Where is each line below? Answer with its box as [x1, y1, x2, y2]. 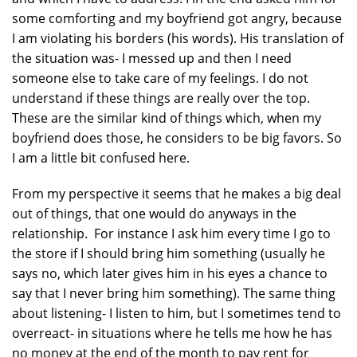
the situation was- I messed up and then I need [12, 49, 292, 67]
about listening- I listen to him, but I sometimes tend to [12, 304, 341, 322]
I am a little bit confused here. [12, 149, 193, 167]
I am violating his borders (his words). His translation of [12, 29, 343, 47]
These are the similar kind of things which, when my [12, 109, 321, 127]
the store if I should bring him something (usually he [12, 245, 325, 262]
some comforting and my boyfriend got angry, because [12, 10, 342, 27]
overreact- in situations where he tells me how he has [12, 324, 332, 342]
